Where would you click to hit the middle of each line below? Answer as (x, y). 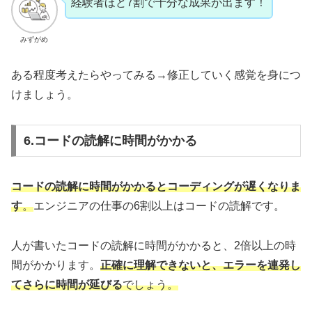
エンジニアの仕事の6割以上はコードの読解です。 (159, 205)
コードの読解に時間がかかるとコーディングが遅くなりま (156, 186)
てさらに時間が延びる (67, 284)
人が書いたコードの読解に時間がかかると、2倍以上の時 (154, 245)
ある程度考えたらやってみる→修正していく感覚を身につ (156, 75)
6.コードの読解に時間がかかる (110, 140)
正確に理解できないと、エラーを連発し (201, 265)
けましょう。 (45, 95)
